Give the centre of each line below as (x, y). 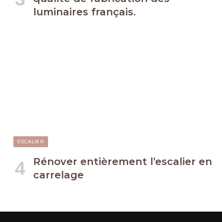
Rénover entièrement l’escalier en (123, 162)
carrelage (58, 175)
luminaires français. (84, 12)
